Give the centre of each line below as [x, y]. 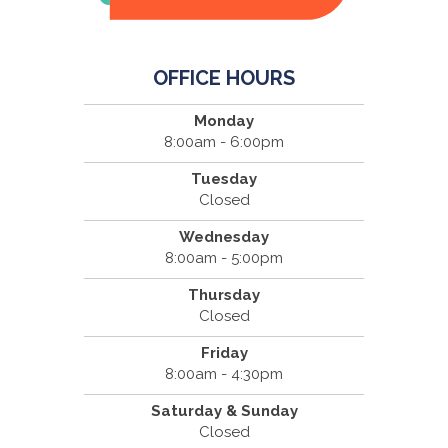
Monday [224, 120]
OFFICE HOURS [224, 77]
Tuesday [224, 178]
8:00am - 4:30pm [224, 373]
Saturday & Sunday [224, 410]
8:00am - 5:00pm [224, 257]
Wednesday [224, 236]
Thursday [224, 294]
